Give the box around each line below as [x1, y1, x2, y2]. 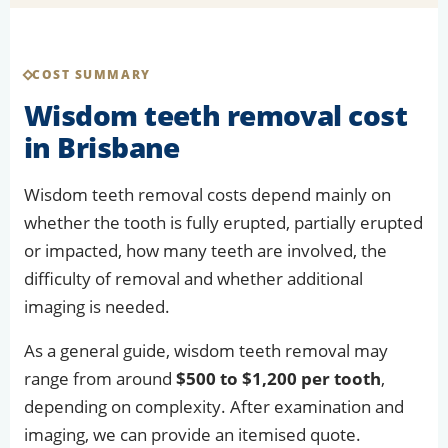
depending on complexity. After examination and [24, 395, 404, 419]
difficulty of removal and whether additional [24, 267, 363, 291]
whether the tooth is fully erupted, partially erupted [24, 211, 423, 235]
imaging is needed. [24, 295, 170, 319]
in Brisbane [24, 128, 180, 167]
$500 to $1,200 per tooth [176, 367, 381, 391]
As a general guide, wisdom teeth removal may [24, 339, 388, 363]
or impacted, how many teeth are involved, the [24, 239, 387, 263]
